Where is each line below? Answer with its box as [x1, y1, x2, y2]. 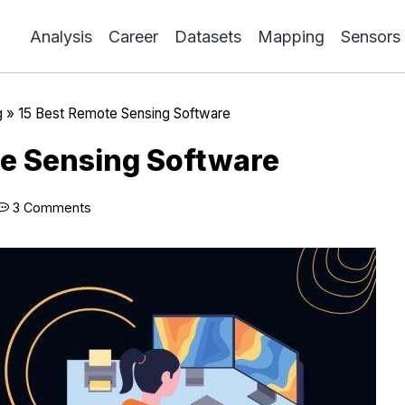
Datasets [174, 26, 241, 46]
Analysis [30, 26, 92, 46]
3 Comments [13, 199, 92, 215]
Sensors [341, 26, 400, 46]
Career [108, 26, 158, 46]
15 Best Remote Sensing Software [17, 105, 231, 122]
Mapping [258, 26, 325, 46]
